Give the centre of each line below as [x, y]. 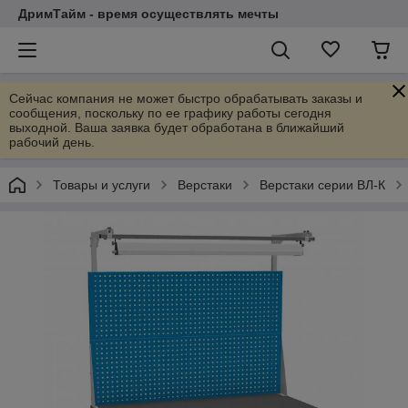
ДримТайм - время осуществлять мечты [148, 14]
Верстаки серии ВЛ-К [322, 185]
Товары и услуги [102, 185]
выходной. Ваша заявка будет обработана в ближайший [177, 127]
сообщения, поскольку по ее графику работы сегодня [170, 113]
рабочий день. [52, 142]
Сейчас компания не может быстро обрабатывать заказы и [186, 98]
